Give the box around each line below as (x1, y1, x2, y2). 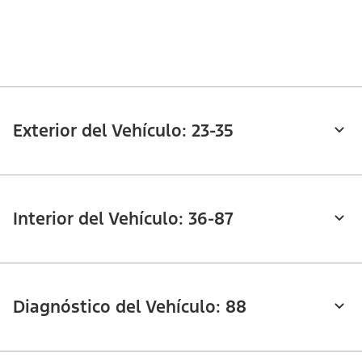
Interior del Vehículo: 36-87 (13, 207, 234, 229)
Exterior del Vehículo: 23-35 (13, 119, 234, 141)
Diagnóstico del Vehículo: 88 (13, 295, 246, 318)
